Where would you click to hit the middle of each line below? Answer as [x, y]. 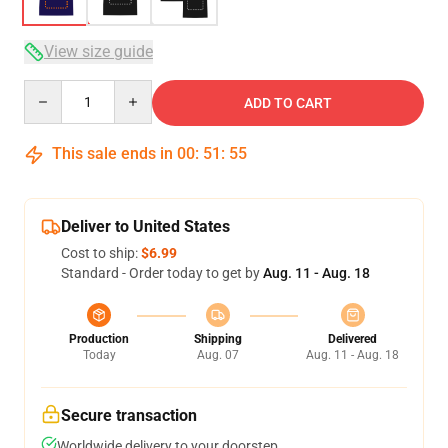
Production [99, 339]
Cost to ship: [101, 253]
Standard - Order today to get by [162, 273]
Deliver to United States [145, 226]
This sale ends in [112, 153]
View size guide [98, 51]
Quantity [50, 89]
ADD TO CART [288, 103]
